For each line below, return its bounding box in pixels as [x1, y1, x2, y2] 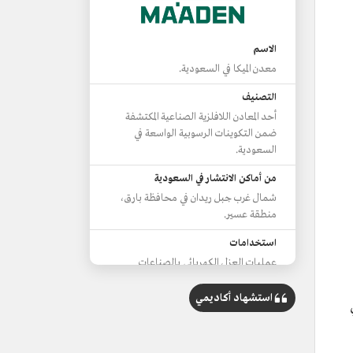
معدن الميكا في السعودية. [179, 62, 277, 76]
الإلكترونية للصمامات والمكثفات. [151, 273, 277, 286]
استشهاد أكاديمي [195, 291, 273, 305]
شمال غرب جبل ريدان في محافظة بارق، [120, 191, 277, 205]
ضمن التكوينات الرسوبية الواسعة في [134, 127, 277, 140]
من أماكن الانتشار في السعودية [154, 173, 277, 185]
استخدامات [229, 237, 277, 250]
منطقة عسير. [224, 208, 277, 221]
